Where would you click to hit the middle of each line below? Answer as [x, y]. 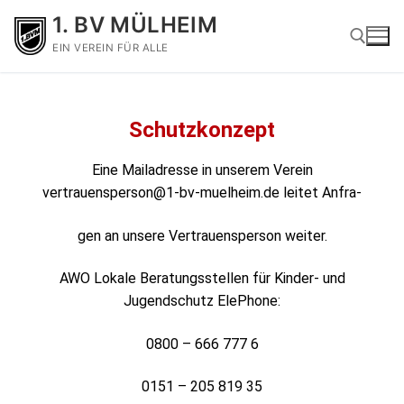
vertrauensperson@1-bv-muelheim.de [161, 192]
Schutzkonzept [202, 129]
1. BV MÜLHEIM [135, 25]
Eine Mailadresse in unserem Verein [202, 170]
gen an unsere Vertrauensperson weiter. [202, 235]
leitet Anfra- [321, 192]
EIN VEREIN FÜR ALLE [110, 48]
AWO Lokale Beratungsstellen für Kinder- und [202, 279]
